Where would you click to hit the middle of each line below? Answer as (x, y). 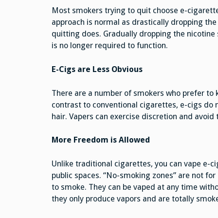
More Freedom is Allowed (100, 140)
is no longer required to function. (109, 46)
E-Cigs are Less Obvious (97, 69)
